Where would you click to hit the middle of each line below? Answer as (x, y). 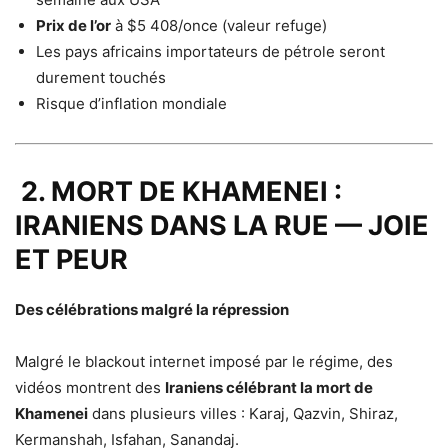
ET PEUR (71, 259)
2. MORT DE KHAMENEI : (178, 191)
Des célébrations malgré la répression (152, 309)
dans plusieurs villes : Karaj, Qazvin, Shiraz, (243, 413)
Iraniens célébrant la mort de (269, 387)
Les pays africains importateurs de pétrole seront (210, 51)
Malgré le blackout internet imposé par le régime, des (204, 361)
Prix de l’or (73, 25)
